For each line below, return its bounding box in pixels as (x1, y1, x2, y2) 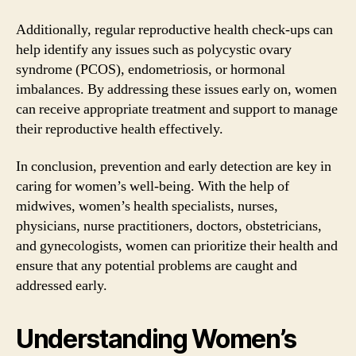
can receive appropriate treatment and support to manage (16, 99, 338, 118)
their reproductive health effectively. (16, 119, 223, 138)
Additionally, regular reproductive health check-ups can (16, 20, 333, 39)
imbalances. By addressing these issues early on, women (16, 79, 337, 99)
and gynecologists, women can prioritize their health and (16, 237, 338, 255)
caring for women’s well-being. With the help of (16, 177, 289, 195)
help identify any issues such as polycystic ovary (16, 40, 292, 59)
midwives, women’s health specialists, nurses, (16, 197, 278, 215)
